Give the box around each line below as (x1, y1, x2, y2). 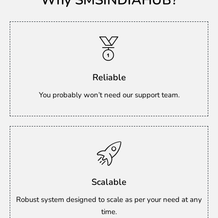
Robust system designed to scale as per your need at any (16, 195, 202, 204)
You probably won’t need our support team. (38, 90, 180, 100)
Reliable (92, 71, 126, 83)
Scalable (91, 176, 127, 188)
